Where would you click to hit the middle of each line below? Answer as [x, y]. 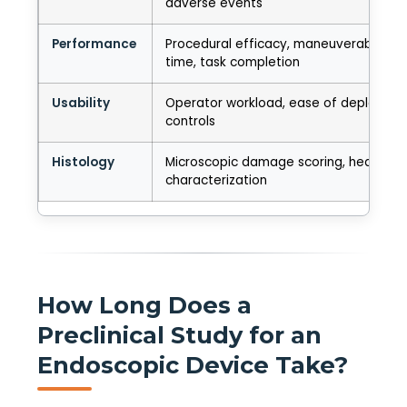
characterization [216, 180]
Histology [83, 162]
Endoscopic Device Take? [193, 364]
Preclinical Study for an [179, 334]
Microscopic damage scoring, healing [279, 162]
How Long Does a [144, 304]
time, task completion [233, 62]
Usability [81, 103]
